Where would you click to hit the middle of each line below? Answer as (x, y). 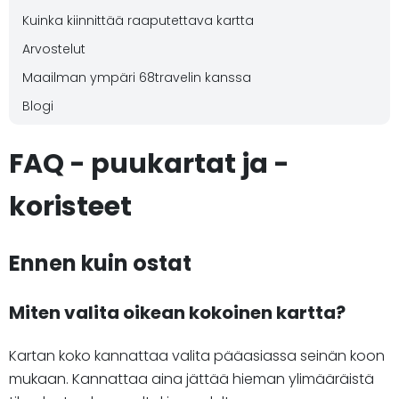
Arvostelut (54, 49)
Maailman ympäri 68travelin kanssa (137, 77)
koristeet (70, 206)
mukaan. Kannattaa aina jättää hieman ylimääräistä (191, 379)
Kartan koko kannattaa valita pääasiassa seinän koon (197, 355)
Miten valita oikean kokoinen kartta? (177, 312)
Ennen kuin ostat (100, 263)
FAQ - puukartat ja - (149, 163)
